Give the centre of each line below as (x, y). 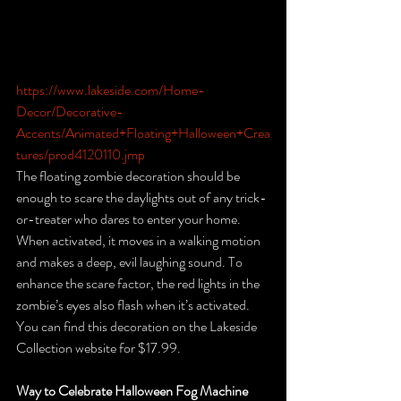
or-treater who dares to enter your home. (130, 218)
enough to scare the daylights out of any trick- (141, 197)
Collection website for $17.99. (100, 347)
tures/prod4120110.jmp (81, 154)
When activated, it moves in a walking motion (140, 240)
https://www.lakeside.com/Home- (111, 90)
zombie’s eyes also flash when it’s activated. (134, 304)
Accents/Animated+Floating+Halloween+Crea (143, 132)
